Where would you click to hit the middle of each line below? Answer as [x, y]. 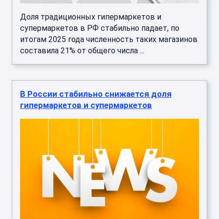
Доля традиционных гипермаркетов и [91, 17]
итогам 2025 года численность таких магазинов [109, 39]
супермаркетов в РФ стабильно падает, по [100, 28]
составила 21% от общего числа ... [82, 50]
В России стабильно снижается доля [96, 94]
